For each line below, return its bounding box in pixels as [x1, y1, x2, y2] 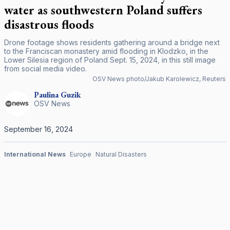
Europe [70, 150, 91, 158]
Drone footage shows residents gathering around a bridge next [4, 38, 220, 47]
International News [4, 150, 66, 158]
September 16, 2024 [4, 125, 73, 133]
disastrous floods [4, 16, 94, 32]
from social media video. [4, 64, 87, 73]
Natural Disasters [95, 150, 147, 158]
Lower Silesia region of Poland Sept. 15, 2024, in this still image [4, 55, 216, 64]
